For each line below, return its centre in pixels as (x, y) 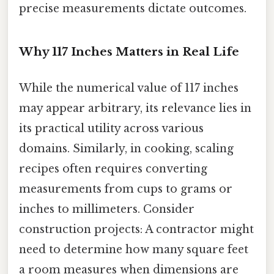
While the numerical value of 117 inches (129, 88)
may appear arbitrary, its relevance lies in (135, 109)
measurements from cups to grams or (126, 189)
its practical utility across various (111, 129)
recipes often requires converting (113, 169)
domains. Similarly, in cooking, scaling (126, 149)
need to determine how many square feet (134, 250)
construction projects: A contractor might (136, 230)
